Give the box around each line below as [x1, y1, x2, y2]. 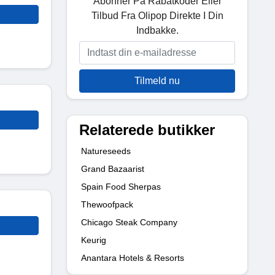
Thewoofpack [81, 199, 133, 209]
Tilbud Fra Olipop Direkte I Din [91, 10, 223, 21]
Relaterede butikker [79, 121, 215, 138]
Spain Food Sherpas [81, 181, 161, 192]
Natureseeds [81, 145, 131, 156]
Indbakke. [136, 25, 179, 36]
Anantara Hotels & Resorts [81, 252, 184, 263]
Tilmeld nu [134, 75, 180, 86]
